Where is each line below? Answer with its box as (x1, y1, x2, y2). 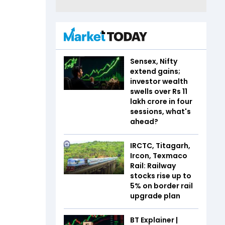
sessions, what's (130, 106, 191, 117)
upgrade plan (130, 190, 182, 201)
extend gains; (130, 66, 180, 76)
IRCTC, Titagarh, (130, 140, 190, 151)
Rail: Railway (130, 160, 176, 171)
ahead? (130, 116, 158, 127)
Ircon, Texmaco (130, 150, 187, 161)
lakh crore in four (130, 96, 192, 106)
